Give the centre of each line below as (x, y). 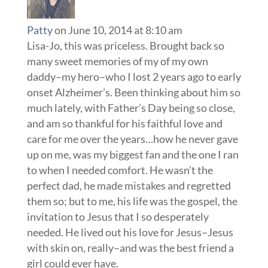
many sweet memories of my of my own (117, 61)
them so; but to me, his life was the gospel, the (132, 201)
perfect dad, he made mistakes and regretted (129, 185)
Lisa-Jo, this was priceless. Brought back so (125, 45)
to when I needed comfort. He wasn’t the (120, 170)
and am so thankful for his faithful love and (124, 123)
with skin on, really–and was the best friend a (130, 247)
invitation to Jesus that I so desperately (118, 216)
